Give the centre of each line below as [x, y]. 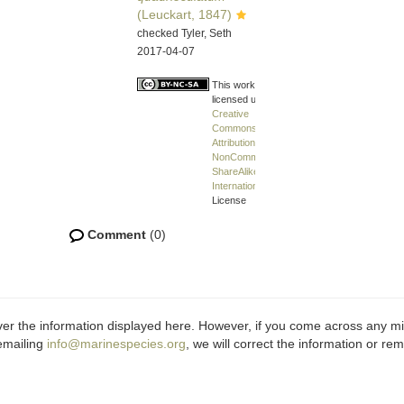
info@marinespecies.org [116, 344]
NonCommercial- [249, 157]
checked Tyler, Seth [184, 33]
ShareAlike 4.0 [243, 171]
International [239, 186]
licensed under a [248, 99]
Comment [117, 234]
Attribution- [235, 142]
